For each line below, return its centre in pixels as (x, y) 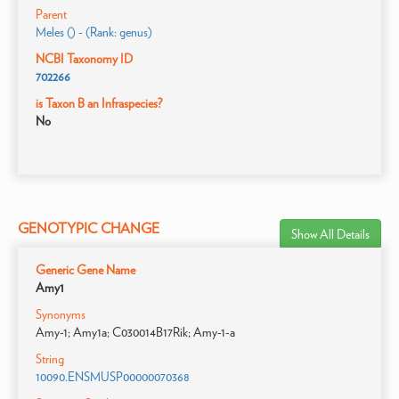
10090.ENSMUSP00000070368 (113, 377)
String (50, 359)
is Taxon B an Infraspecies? (99, 103)
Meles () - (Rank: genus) (94, 32)
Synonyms (61, 314)
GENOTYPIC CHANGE (89, 228)
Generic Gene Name (85, 270)
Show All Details (330, 234)
